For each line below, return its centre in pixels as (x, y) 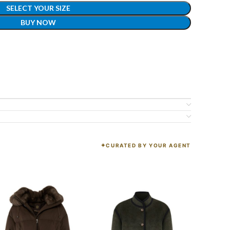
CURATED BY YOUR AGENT (148, 145)
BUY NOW (38, 22)
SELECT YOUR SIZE (38, 8)
